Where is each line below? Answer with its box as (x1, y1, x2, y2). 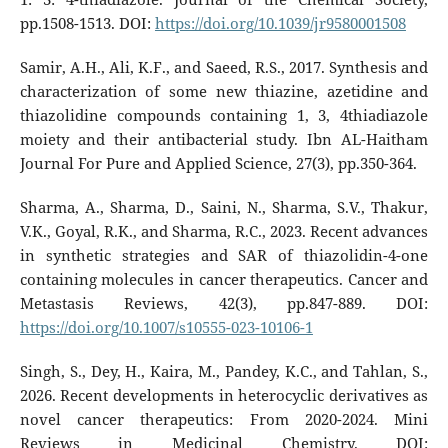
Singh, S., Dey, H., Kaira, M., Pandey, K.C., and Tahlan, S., (19, 360, 429, 382)
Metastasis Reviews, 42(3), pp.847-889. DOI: (19, 292, 429, 314)
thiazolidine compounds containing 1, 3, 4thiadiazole (19, 104, 429, 126)
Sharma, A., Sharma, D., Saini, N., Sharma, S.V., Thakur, (19, 196, 429, 218)
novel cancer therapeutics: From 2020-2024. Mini (19, 408, 429, 430)
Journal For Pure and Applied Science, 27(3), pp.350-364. (19, 152, 417, 174)
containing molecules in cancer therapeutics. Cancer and (19, 268, 429, 290)
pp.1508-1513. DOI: (19, 12, 155, 34)
